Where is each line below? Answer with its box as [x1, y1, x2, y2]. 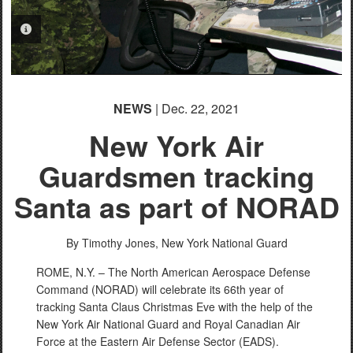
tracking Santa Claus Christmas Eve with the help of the [36, 298, 313, 314]
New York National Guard [161, 234, 288, 251]
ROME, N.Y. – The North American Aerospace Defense [36, 263, 310, 280]
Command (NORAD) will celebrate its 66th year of [36, 281, 284, 297]
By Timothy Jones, [65, 234, 158, 251]
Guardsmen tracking [39, 154, 314, 196]
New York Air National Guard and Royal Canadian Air [36, 315, 300, 332]
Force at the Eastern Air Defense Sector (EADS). [36, 333, 279, 349]
